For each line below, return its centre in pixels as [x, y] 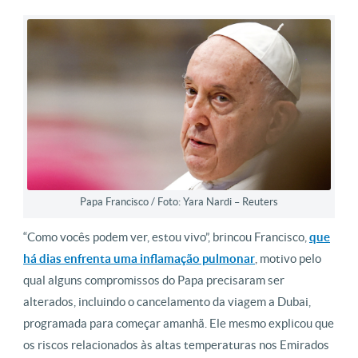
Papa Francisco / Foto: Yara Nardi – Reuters [179, 201]
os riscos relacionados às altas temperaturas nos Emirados [176, 344]
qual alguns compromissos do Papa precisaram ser [154, 280]
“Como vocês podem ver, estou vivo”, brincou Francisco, [166, 237]
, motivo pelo [288, 258]
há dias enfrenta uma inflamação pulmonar [139, 258]
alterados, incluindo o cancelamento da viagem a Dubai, [167, 301]
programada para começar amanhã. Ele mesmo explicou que [179, 323]
